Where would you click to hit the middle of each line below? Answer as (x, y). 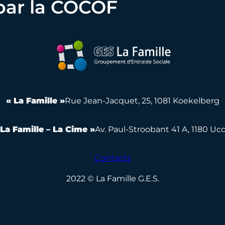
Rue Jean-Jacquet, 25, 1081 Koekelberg (142, 100)
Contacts (113, 158)
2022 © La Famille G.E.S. (113, 178)
